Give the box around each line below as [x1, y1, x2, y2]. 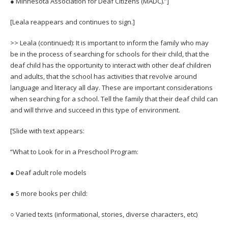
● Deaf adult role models [10, 167, 87, 177]
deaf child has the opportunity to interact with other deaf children [10, 60, 211, 70]
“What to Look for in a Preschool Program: [10, 147, 138, 156]
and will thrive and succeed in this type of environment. [10, 105, 182, 115]
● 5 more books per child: [10, 188, 88, 198]
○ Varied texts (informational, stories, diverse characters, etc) [10, 209, 197, 219]
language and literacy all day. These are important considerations [10, 82, 213, 92]
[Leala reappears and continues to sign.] [10, 17, 135, 26]
